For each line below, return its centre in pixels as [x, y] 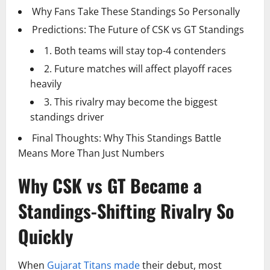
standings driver [67, 117]
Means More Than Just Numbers [91, 153]
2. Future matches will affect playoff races [138, 69]
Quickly [46, 236]
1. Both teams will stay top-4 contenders [135, 51]
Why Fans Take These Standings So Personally [136, 11]
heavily [46, 84]
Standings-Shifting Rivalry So [126, 211]
